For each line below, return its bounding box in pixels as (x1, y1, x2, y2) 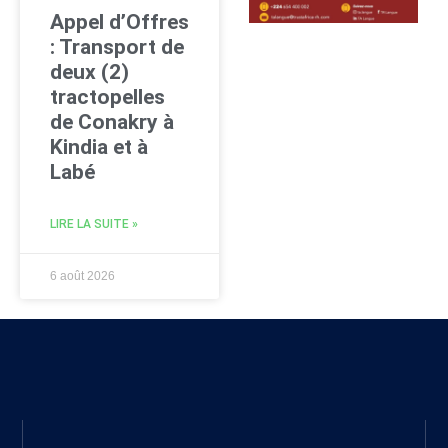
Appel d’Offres (50, 9, 189, 34)
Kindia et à (50, 134, 148, 159)
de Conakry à (50, 109, 174, 134)
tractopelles (50, 84, 165, 109)
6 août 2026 (50, 268, 115, 283)
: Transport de (50, 34, 184, 59)
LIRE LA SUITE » (50, 216, 138, 231)
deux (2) (50, 59, 129, 84)
